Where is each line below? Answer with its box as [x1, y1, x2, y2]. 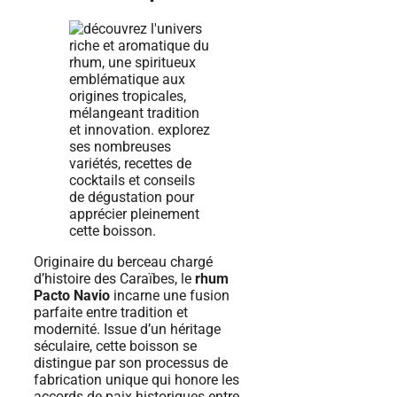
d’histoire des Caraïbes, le [34, 269, 195, 287]
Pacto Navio [34, 286, 110, 304]
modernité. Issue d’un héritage [34, 320, 221, 338]
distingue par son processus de [34, 354, 228, 371]
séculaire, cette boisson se [34, 337, 197, 354]
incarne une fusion [110, 286, 230, 304]
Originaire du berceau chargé [34, 253, 213, 270]
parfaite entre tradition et [34, 303, 188, 321]
